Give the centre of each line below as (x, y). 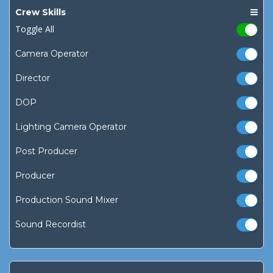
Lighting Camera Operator (71, 127)
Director (33, 78)
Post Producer (46, 151)
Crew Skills (41, 12)
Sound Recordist (51, 225)
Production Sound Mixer (67, 200)
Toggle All (35, 29)
